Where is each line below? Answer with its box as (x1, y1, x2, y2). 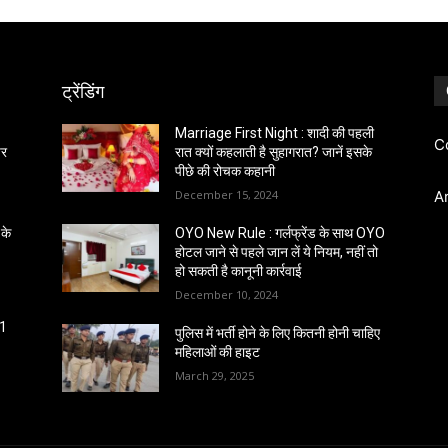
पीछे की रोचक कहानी (175, 163, 276, 179)
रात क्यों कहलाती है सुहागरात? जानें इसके (175, 144, 373, 160)
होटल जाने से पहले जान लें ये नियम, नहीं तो (175, 244, 379, 260)
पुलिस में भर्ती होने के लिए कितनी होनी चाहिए (175, 325, 381, 341)
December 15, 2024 (175, 187, 279, 202)
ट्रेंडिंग (62, 81, 104, 102)
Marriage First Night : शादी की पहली (175, 125, 375, 141)
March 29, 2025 (175, 368, 255, 383)
